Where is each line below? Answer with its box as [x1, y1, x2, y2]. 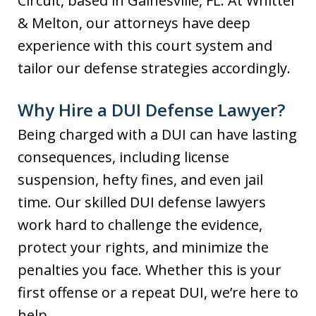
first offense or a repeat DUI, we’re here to [18, 283, 298, 303]
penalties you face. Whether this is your [18, 260, 281, 280]
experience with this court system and [18, 36, 272, 56]
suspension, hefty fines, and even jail [18, 170, 263, 190]
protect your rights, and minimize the [18, 238, 269, 257]
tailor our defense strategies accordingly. [18, 59, 291, 78]
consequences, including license [18, 147, 229, 167]
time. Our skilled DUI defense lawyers [18, 193, 266, 212]
